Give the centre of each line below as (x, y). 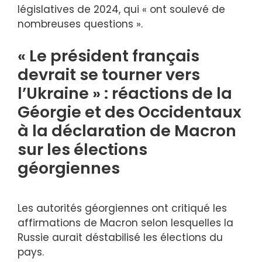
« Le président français (108, 56)
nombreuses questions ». (80, 24)
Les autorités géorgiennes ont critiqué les (122, 208)
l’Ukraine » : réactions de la (125, 93)
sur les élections (82, 149)
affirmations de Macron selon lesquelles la (125, 223)
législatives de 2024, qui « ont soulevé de (121, 10)
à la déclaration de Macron (127, 130)
